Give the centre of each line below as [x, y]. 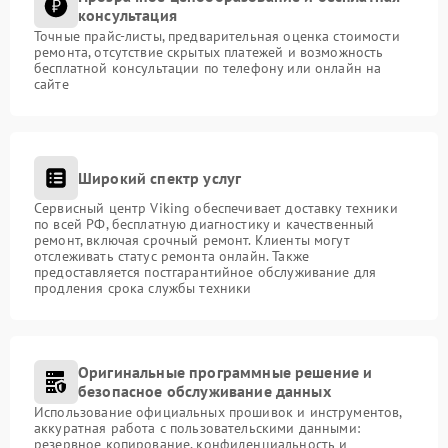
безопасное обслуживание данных [204, 391]
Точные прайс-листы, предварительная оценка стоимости [217, 36]
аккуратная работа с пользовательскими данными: [197, 428]
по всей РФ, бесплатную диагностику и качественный [204, 224]
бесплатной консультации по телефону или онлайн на [208, 68]
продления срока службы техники [143, 288]
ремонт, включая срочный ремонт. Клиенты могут [192, 240]
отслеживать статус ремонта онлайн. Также [171, 256]
